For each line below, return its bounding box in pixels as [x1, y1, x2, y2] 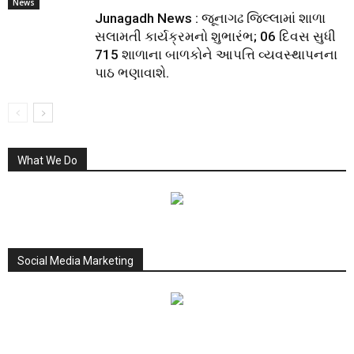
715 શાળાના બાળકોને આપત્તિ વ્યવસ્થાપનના [95, 47, 337, 63]
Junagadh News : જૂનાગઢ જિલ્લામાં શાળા [95, 10, 326, 27]
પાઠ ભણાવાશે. [95, 65, 169, 81]
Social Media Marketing [17, 254, 134, 268]
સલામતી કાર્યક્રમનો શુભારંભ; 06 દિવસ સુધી [95, 28, 336, 45]
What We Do [17, 154, 77, 168]
